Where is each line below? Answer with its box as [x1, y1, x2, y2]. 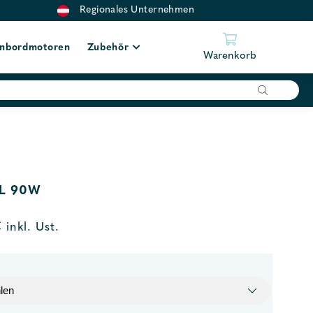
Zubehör [87, 43, 129, 53]
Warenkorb [203, 51, 256, 61]
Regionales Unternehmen [79, 5, 195, 15]
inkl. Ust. [2, 222, 59, 233]
